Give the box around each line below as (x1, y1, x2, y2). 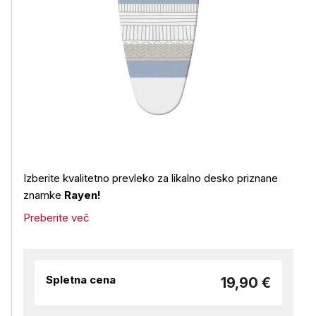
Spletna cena (46, 273, 116, 286)
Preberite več (23, 211, 90, 224)
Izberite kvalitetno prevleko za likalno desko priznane (23, 171, 278, 185)
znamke (23, 188, 64, 202)
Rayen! (64, 188, 101, 202)
